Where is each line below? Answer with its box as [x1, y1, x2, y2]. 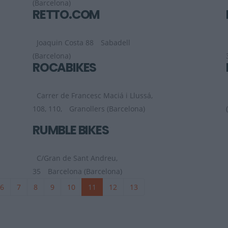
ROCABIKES [33, 59, 97, 76]
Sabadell [101, 38, 130, 48]
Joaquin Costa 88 [37, 38, 94, 48]
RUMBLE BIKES [33, 122, 109, 139]
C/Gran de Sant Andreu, [37, 153, 118, 163]
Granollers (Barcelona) [69, 104, 145, 114]
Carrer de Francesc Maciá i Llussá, [37, 91, 153, 101]
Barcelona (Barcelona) [48, 166, 122, 177]
